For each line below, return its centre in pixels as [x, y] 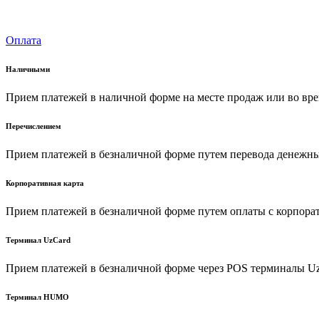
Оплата [23, 41]
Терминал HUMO [37, 297]
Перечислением [33, 126]
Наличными [28, 69]
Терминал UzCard [38, 240]
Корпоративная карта [45, 183]
